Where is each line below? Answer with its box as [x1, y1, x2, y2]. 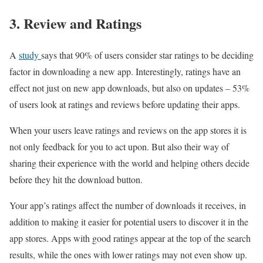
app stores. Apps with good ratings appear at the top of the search [9, 232, 251, 245]
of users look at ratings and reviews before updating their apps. [9, 98, 240, 111]
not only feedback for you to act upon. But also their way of [9, 140, 229, 153]
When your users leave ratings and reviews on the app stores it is [9, 124, 247, 137]
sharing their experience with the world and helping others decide [9, 157, 249, 170]
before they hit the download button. [9, 173, 143, 186]
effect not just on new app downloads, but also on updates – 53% [9, 82, 249, 95]
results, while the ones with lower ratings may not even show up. [9, 248, 247, 261]
